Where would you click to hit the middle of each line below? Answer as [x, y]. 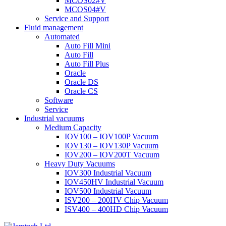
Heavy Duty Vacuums [80, 164]
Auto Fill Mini [88, 46]
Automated [62, 37]
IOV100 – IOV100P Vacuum [111, 136]
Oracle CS [81, 91]
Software [59, 100]
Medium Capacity [73, 127]
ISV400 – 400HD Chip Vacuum [116, 209]
